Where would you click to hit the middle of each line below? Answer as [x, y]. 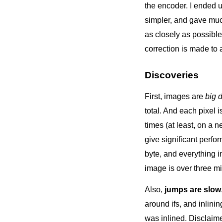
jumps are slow [193, 190]
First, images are [175, 96]
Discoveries [172, 75]
